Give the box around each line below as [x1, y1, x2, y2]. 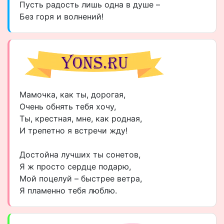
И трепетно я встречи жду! [19, 125, 127, 135]
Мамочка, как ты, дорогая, [19, 89, 125, 99]
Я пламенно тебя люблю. [19, 185, 117, 195]
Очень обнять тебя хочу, [19, 101, 116, 111]
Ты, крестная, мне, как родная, [19, 113, 142, 123]
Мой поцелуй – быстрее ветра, [19, 173, 142, 183]
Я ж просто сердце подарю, [19, 161, 131, 171]
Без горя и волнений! [19, 11, 103, 21]
